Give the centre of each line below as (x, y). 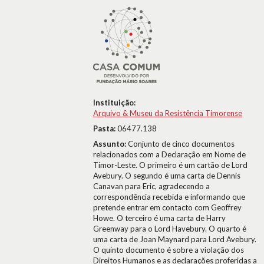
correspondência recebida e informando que (169, 197)
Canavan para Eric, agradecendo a (151, 186)
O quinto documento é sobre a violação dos (169, 250)
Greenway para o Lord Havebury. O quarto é (170, 229)
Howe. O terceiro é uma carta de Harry (159, 218)
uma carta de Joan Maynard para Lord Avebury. (175, 239)
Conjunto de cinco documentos (181, 144)
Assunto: (110, 144)
